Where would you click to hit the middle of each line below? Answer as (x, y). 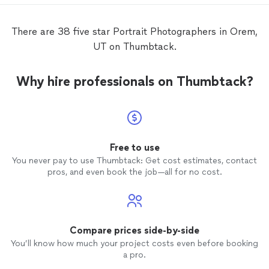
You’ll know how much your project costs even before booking (134, 243)
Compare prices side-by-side (134, 230)
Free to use (134, 147)
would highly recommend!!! (82, 12)
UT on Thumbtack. (134, 47)
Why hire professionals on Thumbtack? (134, 81)
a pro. (134, 255)
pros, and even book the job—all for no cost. (134, 172)
